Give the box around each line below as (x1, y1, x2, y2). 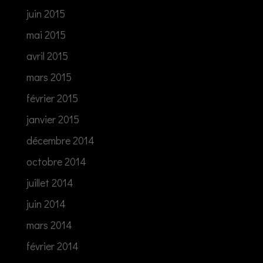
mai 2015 (26, 27, 66, 42)
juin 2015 (26, 6, 65, 21)
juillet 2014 (26, 175, 73, 190)
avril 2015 (26, 48, 68, 63)
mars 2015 (26, 69, 72, 84)
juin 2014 (26, 196, 66, 211)
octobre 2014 (26, 154, 86, 168)
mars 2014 (26, 217, 72, 232)
